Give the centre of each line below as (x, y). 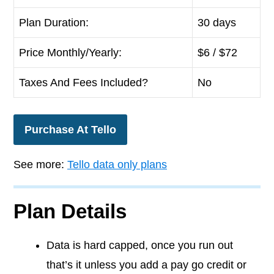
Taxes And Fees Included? (83, 83)
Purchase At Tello (70, 130)
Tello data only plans (117, 165)
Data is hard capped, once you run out (140, 245)
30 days (217, 23)
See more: (40, 165)
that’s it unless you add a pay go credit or (146, 265)
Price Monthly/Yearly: (70, 53)
